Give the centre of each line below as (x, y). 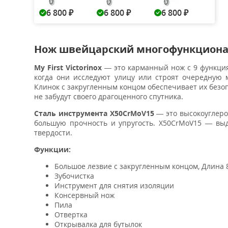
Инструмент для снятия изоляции (114, 186)
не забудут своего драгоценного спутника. (109, 96)
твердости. (53, 133)
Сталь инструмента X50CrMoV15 (94, 113)
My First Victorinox (68, 67)
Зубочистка (74, 176)
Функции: (52, 149)
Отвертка (71, 215)
